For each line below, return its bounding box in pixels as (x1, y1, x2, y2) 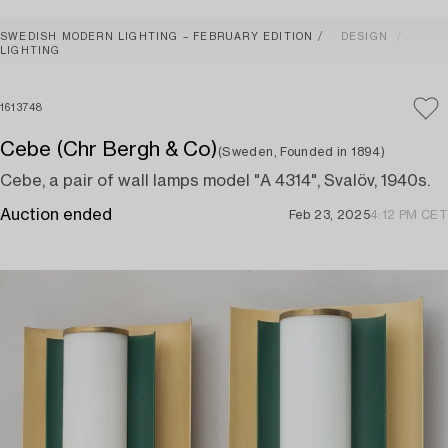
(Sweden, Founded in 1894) (218, 146, 385, 158)
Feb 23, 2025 (288, 209, 371, 221)
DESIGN (340, 32, 389, 42)
